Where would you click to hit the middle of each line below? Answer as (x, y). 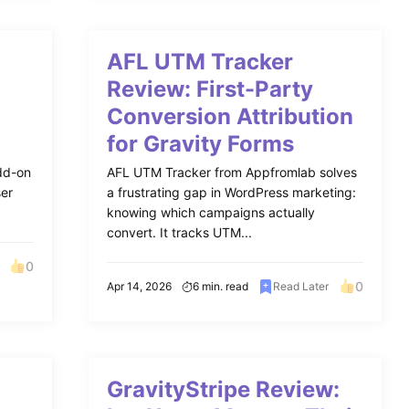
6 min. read (220, 286)
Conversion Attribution (230, 116)
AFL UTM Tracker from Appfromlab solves (231, 172)
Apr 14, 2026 (139, 286)
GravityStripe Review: (223, 389)
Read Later (300, 286)
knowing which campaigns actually (210, 212)
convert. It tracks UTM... (179, 232)
